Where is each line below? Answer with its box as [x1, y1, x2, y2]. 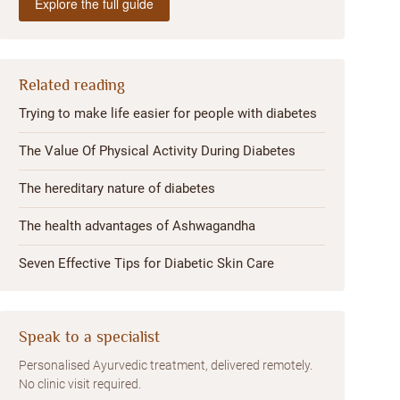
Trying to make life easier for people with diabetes [19, 105, 318, 121]
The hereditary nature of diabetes [19, 180, 216, 196]
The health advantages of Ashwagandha [19, 218, 256, 234]
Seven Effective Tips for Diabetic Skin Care [19, 255, 275, 271]
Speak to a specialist [19, 328, 161, 346]
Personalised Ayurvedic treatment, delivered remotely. [19, 358, 313, 372]
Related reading [19, 76, 126, 94]
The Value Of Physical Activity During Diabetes [19, 143, 296, 159]
